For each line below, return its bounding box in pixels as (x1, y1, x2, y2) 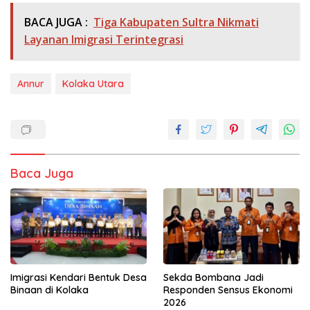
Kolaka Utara (62, 77, 124, 90)
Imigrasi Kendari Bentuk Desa (10, 271, 147, 284)
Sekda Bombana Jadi (163, 271, 264, 284)
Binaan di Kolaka (10, 284, 89, 297)
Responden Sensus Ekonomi (163, 284, 293, 297)
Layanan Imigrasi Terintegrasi (24, 31, 183, 47)
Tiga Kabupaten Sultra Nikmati (93, 14, 259, 30)
